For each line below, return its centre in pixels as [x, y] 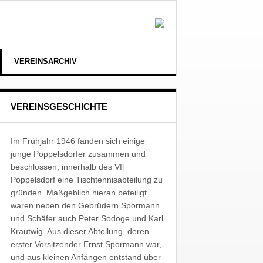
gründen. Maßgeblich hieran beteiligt [78, 193]
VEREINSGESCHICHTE [59, 107]
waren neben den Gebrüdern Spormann [85, 205]
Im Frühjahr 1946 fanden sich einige [77, 141]
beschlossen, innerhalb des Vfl [67, 167]
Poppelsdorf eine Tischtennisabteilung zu [86, 180]
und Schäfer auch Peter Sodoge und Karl [87, 218]
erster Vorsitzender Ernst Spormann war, [86, 244]
